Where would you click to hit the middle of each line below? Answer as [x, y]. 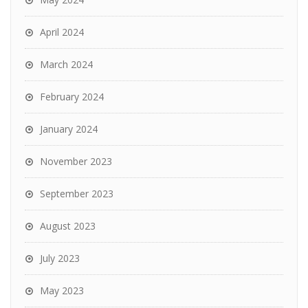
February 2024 [72, 97]
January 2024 [69, 129]
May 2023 [62, 291]
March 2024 [66, 65]
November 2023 [76, 162]
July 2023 [60, 258]
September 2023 [77, 194]
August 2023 [68, 226]
